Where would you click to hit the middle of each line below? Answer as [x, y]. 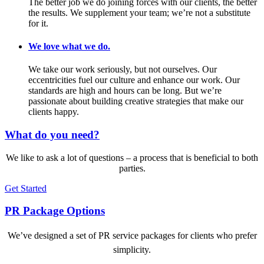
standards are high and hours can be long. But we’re [125, 91]
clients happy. [54, 112]
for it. [38, 23]
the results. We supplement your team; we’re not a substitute [139, 12]
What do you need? [52, 135]
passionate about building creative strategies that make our [136, 101]
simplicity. [132, 250]
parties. [132, 168]
